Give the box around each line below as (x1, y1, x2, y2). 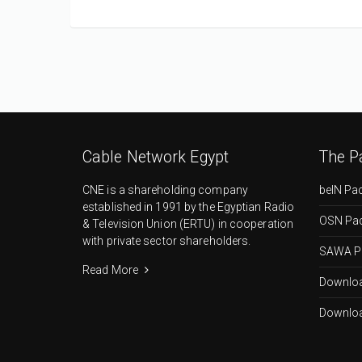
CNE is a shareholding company (82, 183, 248, 196)
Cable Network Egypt (82, 147, 229, 166)
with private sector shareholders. (82, 234, 251, 247)
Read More (82, 263, 141, 276)
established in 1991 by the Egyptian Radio (82, 200, 295, 213)
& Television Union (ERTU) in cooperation (82, 217, 294, 230)
